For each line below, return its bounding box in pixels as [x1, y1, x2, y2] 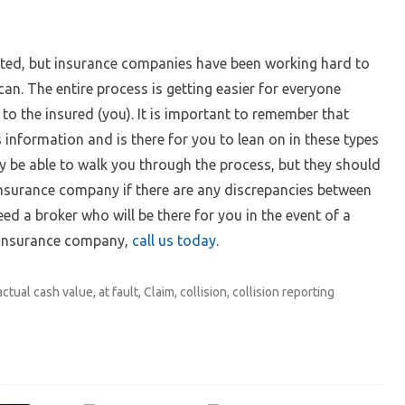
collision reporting [232, 284, 334, 299]
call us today [132, 231, 216, 249]
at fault [99, 284, 138, 299]
